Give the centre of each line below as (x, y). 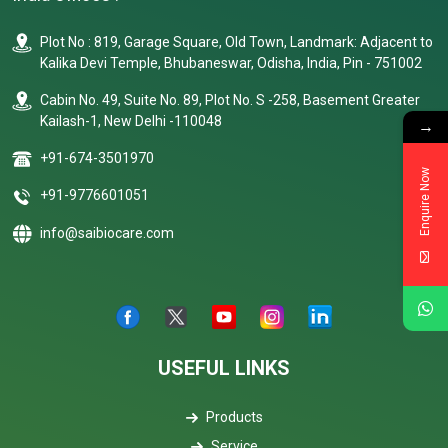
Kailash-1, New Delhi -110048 (131, 121)
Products (234, 416)
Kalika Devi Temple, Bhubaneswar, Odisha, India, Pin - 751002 (231, 63)
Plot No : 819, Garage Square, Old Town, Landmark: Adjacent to (236, 42)
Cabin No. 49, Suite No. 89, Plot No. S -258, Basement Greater (230, 100)
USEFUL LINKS (224, 367)
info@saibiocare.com (107, 232)
